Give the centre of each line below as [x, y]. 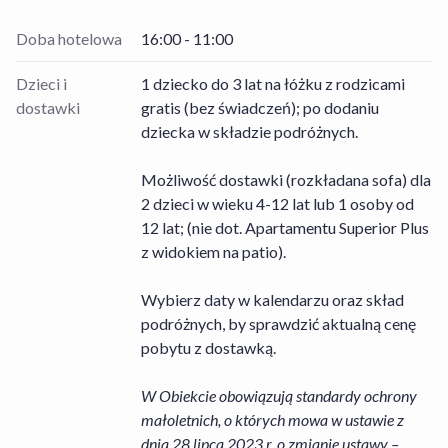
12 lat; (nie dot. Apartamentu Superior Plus [284, 228]
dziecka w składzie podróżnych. [249, 132]
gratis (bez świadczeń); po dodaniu [259, 108]
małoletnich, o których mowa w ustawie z [272, 420]
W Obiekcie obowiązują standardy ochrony [278, 396]
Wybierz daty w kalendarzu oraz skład [272, 300]
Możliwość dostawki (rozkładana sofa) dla [285, 180]
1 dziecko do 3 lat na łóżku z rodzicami [272, 84]
